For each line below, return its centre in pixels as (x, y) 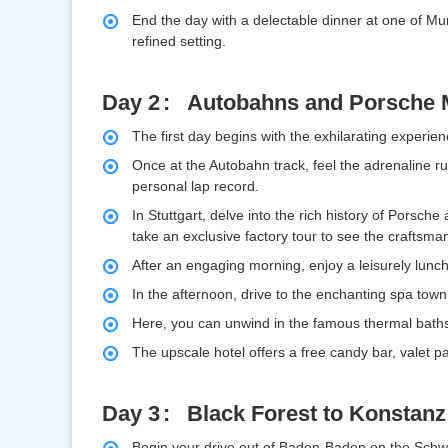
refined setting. (179, 41)
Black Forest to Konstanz (316, 414)
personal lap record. (195, 186)
